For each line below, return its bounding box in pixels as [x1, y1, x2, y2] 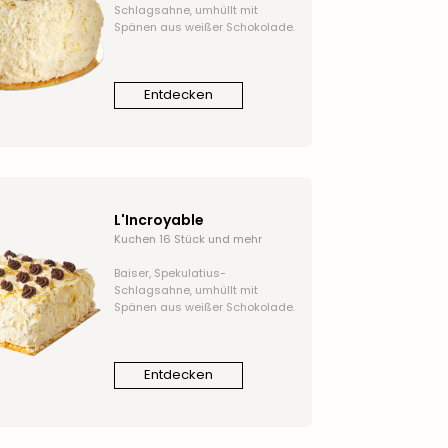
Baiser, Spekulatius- [113, 264, 226, 281]
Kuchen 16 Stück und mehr [113, 230, 262, 247]
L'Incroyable [113, 209, 204, 230]
